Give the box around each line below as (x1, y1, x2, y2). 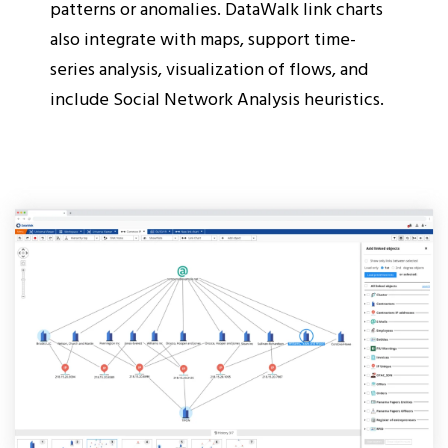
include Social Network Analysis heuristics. (50, 84, 384, 112)
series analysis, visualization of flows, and (50, 54, 368, 82)
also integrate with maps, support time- (50, 24, 356, 52)
